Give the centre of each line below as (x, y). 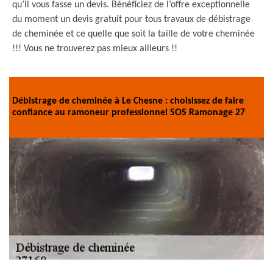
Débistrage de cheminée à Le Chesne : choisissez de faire (128, 101)
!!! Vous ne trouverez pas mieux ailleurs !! (95, 49)
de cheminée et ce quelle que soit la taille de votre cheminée (133, 34)
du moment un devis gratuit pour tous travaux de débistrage (131, 19)
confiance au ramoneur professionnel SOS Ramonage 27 (129, 113)
